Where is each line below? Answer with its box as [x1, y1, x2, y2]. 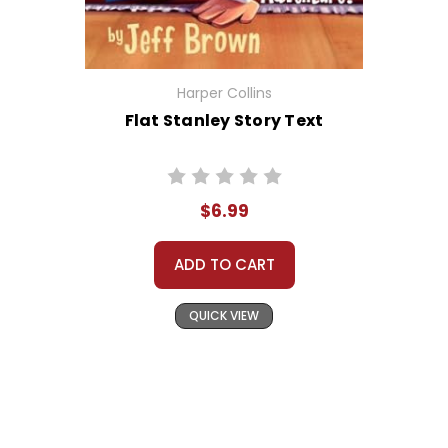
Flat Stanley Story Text [124, 109, 324, 133]
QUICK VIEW [189, 307, 259, 325]
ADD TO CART [173, 254, 275, 276]
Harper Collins [176, 83, 272, 104]
